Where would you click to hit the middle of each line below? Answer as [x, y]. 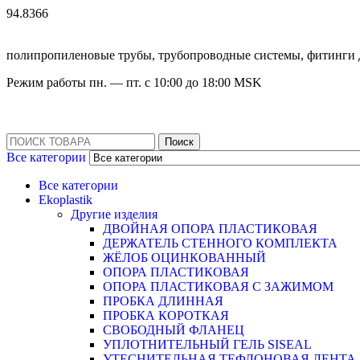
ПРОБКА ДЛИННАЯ [163, 301]
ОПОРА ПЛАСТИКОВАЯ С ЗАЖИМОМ [218, 286]
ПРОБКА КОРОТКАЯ [166, 315]
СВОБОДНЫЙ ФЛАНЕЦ [174, 330]
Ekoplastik [65, 200]
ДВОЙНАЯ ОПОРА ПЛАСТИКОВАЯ [210, 229]
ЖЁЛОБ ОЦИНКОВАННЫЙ [184, 258]
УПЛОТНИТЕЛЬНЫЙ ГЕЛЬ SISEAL [207, 344]
